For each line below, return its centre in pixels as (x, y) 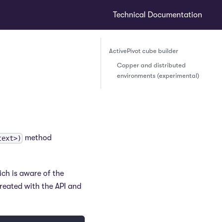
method (37, 138)
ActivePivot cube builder (144, 51)
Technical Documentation (158, 15)
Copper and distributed (151, 65)
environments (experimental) (158, 76)
